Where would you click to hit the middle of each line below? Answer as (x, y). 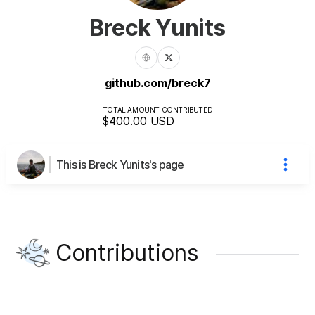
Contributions (127, 252)
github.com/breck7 (157, 83)
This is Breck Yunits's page (120, 164)
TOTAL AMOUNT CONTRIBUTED (157, 109)
